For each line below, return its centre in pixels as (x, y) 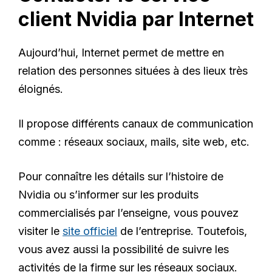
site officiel (90, 231)
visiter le (40, 231)
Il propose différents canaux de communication (136, 123)
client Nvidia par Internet (136, 19)
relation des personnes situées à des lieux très (133, 70)
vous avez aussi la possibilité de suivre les (124, 249)
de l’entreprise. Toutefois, (182, 231)
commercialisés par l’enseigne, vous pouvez (128, 212)
